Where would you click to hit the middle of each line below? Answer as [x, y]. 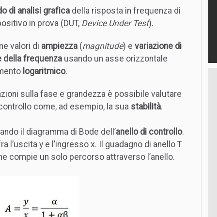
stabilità [146, 106]
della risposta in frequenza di [125, 11]
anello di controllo [149, 132]
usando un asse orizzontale [115, 59]
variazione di [158, 46]
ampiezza [59, 46]
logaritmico [44, 71]
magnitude [103, 46]
